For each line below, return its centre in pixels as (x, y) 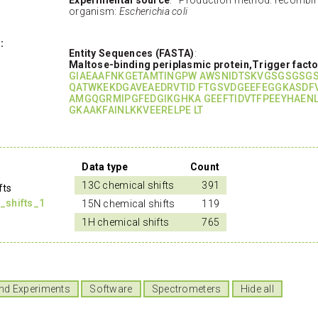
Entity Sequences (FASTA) (132, 53)
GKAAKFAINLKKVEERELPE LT (136, 110)
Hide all (257, 289)
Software (111, 289)
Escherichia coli (153, 11)
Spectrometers (186, 289)
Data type (105, 166)
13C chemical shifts (128, 185)
